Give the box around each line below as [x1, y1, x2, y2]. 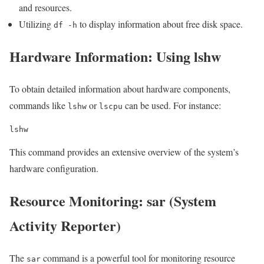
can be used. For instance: [123, 99, 221, 112]
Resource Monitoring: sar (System [9, 190, 216, 211]
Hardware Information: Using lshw [9, 46, 221, 67]
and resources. [19, 1, 72, 14]
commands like [9, 99, 68, 112]
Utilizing [19, 18, 54, 31]
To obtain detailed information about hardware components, [9, 82, 230, 95]
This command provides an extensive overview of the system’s [9, 146, 239, 159]
